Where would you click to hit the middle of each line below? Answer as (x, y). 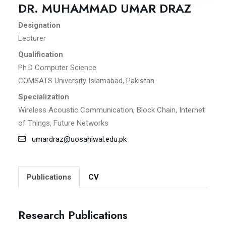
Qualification (41, 55)
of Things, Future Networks (63, 123)
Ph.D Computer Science (57, 68)
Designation (39, 25)
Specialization (44, 97)
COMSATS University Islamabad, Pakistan (86, 81)
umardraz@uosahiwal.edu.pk (76, 139)
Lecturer (32, 39)
